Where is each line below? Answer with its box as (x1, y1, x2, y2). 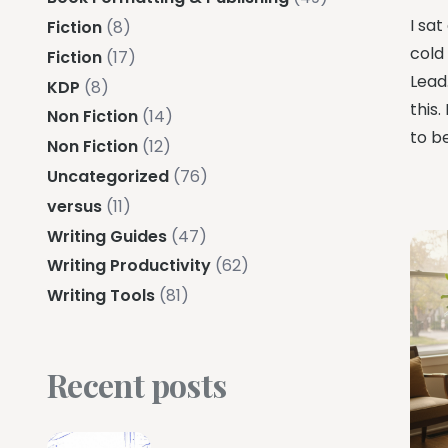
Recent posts (47, 363, 227, 407)
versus (47, 194, 102, 218)
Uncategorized (47, 164, 169, 188)
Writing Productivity (47, 254, 211, 278)
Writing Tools (47, 284, 155, 308)
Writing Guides (47, 224, 167, 248)
